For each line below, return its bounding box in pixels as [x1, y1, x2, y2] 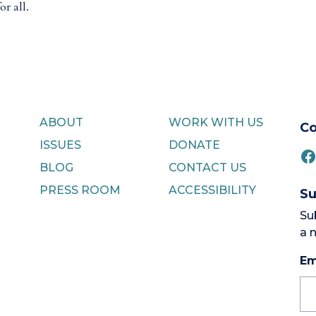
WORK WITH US [168, 115, 263, 129]
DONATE [168, 138, 220, 152]
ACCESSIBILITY [168, 183, 256, 197]
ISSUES [39, 138, 81, 152]
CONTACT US [168, 160, 246, 174]
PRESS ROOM [39, 183, 121, 197]
